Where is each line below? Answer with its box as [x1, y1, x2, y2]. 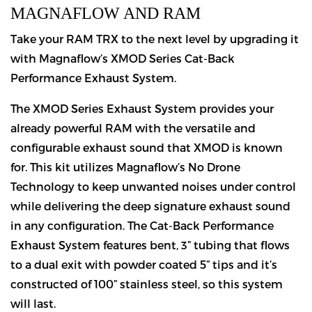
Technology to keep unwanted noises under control [10, 180, 296, 193]
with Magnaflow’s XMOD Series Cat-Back [10, 52, 235, 65]
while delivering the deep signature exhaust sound [10, 199, 290, 212]
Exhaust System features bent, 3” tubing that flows [10, 238, 290, 251]
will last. [10, 297, 56, 310]
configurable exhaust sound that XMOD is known [10, 141, 283, 154]
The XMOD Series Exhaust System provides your [10, 102, 274, 115]
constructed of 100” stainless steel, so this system [10, 277, 283, 290]
